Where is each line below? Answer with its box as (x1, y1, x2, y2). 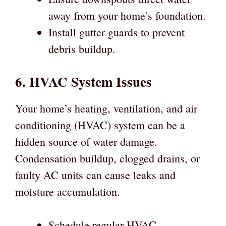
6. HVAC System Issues (15, 71, 152, 91)
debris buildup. (48, 41, 116, 56)
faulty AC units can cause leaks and (15, 167, 176, 182)
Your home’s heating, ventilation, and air (15, 100, 197, 116)
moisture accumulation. (15, 184, 120, 199)
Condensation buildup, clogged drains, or (15, 150, 200, 165)
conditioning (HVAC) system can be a (15, 117, 185, 132)
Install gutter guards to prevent (48, 24, 185, 39)
